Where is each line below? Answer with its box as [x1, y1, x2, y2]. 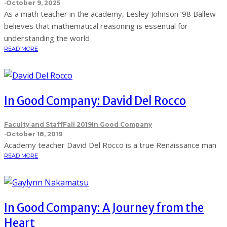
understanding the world [4, 33, 90, 44]
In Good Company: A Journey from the [4, 201, 204, 215]
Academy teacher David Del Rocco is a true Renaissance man [4, 140, 216, 150]
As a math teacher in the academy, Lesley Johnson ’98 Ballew [4, 9, 216, 19]
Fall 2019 [63, 121, 92, 129]
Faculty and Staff [4, 121, 63, 129]
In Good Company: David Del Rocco [4, 94, 186, 108]
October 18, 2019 [6, 130, 62, 138]
